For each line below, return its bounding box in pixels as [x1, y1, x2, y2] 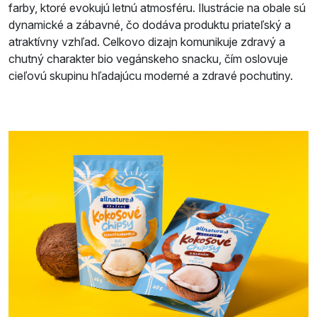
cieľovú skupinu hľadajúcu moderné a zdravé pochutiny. [8, 69, 293, 83]
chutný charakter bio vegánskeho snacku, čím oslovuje [8, 52, 288, 66]
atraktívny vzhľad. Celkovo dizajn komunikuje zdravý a [8, 35, 285, 49]
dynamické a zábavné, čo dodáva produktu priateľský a [8, 18, 291, 32]
